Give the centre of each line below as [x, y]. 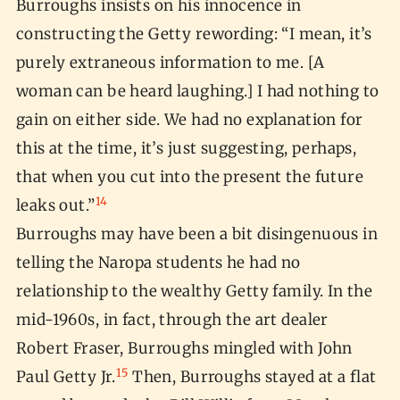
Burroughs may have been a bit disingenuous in [197, 234]
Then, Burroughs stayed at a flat [252, 377]
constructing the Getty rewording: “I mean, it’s [194, 34]
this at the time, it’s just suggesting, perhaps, [186, 149]
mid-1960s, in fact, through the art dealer [172, 320]
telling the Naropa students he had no [158, 263]
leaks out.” [55, 206]
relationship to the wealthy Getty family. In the [194, 292]
